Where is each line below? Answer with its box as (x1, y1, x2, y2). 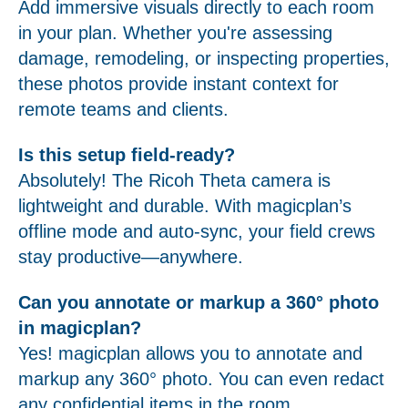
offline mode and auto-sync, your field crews (18, 221, 375, 242)
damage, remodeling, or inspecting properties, (18, 47, 390, 68)
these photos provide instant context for (18, 73, 339, 94)
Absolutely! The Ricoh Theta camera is (18, 170, 331, 191)
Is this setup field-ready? (18, 145, 235, 166)
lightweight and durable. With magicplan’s (18, 196, 352, 217)
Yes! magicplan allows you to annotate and (18, 343, 362, 364)
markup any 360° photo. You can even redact (18, 369, 384, 390)
